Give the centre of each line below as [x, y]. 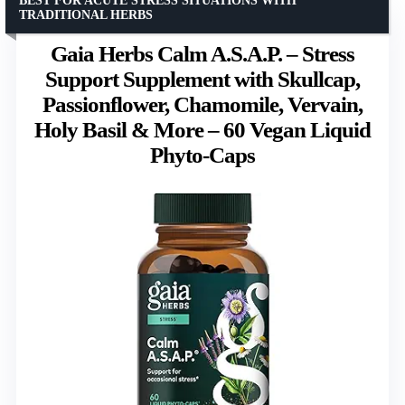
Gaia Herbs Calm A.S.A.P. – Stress [202, 53]
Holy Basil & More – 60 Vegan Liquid [202, 129]
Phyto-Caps [202, 155]
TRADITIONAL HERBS [86, 14]
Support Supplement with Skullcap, [202, 79]
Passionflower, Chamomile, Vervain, [202, 104]
